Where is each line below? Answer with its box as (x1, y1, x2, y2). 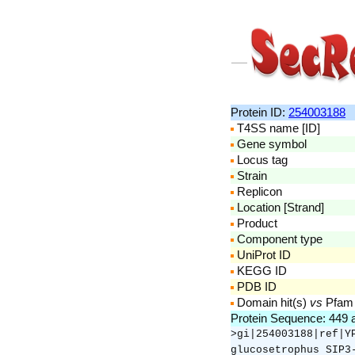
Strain (234, 169, 267, 182)
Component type (234, 232, 323, 246)
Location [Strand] (234, 200, 324, 214)
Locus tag (234, 153, 288, 166)
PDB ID (234, 280, 277, 293)
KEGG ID (234, 264, 287, 277)
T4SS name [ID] (234, 121, 320, 135)
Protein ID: (231, 105, 288, 119)
